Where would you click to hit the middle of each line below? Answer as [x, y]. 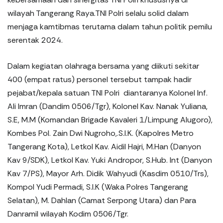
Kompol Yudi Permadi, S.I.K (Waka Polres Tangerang [98, 187]
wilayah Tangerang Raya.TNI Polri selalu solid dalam [98, 13]
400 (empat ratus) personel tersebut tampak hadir [100, 79]
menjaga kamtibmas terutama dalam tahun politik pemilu [110, 26]
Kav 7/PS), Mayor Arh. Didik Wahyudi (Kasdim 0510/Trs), [108, 173]
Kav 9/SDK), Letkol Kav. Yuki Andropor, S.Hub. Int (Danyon [110, 160]
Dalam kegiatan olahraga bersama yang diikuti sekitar [103, 66]
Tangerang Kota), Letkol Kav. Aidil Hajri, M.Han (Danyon [104, 146]
